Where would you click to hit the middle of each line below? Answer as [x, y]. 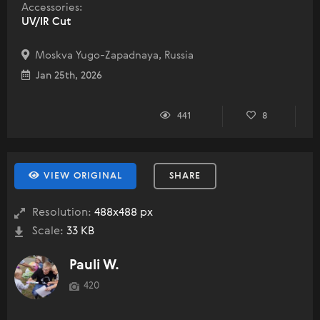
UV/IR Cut [46, 22]
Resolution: [62, 213]
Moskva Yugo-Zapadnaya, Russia [111, 55]
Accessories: [52, 7]
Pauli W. [94, 265]
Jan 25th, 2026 [66, 76]
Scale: [48, 231]
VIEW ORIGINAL [81, 176]
